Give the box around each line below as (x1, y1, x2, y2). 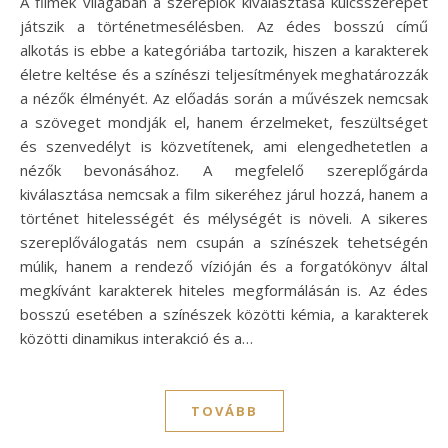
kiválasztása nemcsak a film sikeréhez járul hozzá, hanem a (20, 184, 428, 205)
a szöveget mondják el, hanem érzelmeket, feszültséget (20, 112, 428, 133)
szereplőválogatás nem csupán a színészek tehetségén (20, 232, 428, 253)
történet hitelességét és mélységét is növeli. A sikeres (20, 208, 428, 229)
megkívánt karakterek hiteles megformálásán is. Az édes (20, 280, 428, 301)
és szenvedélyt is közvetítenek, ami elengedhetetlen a (20, 136, 428, 157)
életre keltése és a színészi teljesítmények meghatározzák (20, 64, 428, 85)
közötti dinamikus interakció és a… (20, 328, 253, 349)
